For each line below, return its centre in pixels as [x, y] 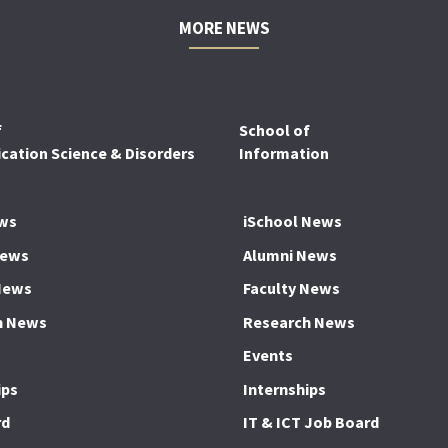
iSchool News [293, 221]
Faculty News [292, 288]
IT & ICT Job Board [311, 422]
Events [268, 355]
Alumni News [290, 254]
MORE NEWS [224, 28]
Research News [299, 321]
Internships [285, 388]
